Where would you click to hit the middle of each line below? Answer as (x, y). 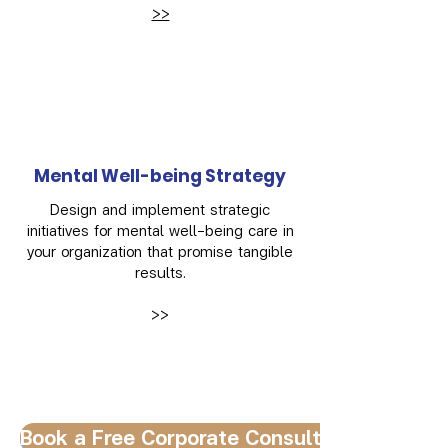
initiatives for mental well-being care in (160, 229)
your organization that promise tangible (160, 250)
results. (160, 271)
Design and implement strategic (160, 208)
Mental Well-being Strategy (160, 175)
